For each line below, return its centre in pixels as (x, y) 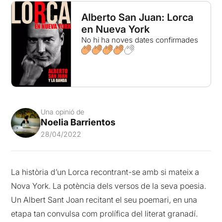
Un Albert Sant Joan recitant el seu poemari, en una (104, 199)
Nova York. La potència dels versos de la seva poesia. (109, 186)
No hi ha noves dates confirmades (139, 40)
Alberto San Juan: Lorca (137, 17)
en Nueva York (115, 29)
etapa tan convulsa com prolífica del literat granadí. (105, 213)
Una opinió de (63, 111)
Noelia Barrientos (78, 122)
